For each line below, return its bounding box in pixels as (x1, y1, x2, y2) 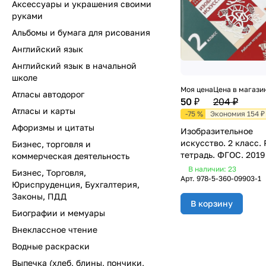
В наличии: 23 (188, 164, 236, 174)
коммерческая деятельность (12, 151, 129, 161)
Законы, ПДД (12, 191, 66, 201)
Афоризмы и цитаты (12, 122, 94, 132)
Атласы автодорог (12, 89, 84, 99)
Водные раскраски (12, 241, 90, 251)
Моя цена (180, 85, 213, 94)
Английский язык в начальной (12, 61, 137, 71)
